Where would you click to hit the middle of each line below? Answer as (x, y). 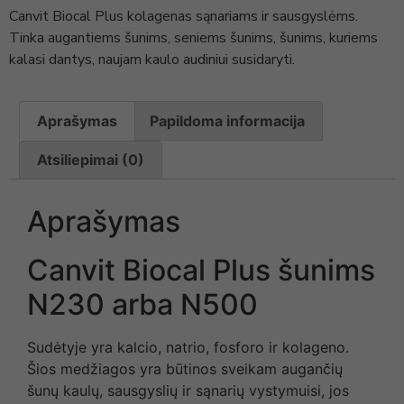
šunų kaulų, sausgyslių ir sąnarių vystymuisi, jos (188, 391)
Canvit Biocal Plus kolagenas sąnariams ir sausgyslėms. (184, 16)
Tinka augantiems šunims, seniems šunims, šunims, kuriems (193, 37)
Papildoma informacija (227, 120)
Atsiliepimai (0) (91, 160)
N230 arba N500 (142, 305)
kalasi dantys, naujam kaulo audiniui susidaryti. (152, 59)
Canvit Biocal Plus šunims (201, 271)
